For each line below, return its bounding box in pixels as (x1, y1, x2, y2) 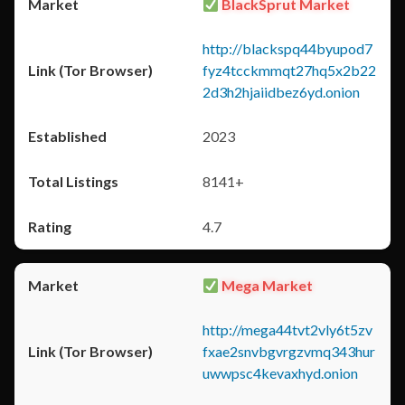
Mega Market (219, 277, 314, 294)
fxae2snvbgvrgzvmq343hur (202, 343, 375, 360)
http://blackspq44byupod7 (202, 40, 372, 57)
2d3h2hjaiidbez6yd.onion (202, 83, 360, 100)
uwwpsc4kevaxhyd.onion (202, 364, 358, 381)
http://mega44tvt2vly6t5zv (202, 321, 372, 338)
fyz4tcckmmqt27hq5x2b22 (202, 61, 376, 79)
